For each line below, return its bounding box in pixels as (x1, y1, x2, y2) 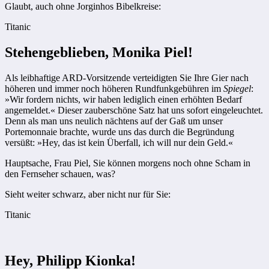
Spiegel (223, 83, 251, 94)
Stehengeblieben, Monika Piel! (5, 44, 193, 60)
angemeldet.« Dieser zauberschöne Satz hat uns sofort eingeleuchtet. (5, 104, 263, 115)
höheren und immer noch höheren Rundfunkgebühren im (5, 83, 223, 94)
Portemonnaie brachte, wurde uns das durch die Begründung (5, 126, 234, 137)
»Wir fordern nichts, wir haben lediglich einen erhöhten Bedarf (5, 94, 242, 104)
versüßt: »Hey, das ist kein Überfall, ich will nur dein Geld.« (5, 137, 233, 148)
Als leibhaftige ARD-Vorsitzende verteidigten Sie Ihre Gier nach (5, 72, 249, 83)
